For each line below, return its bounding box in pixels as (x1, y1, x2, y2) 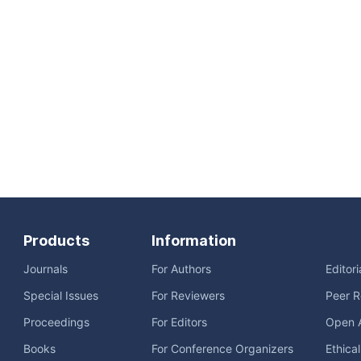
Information (151, 232, 236, 249)
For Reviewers (151, 289, 225, 302)
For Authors (151, 263, 211, 276)
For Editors (151, 316, 207, 329)
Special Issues (23, 289, 98, 302)
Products (23, 232, 89, 249)
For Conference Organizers (151, 342, 293, 355)
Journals (23, 263, 68, 276)
